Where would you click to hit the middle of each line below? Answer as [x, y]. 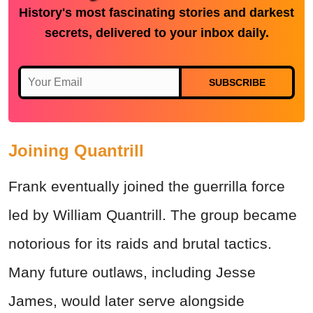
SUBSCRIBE [237, 82]
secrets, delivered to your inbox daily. [156, 32]
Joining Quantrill [76, 150]
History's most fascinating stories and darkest [156, 12]
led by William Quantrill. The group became [153, 214]
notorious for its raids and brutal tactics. [140, 243]
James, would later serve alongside [126, 300]
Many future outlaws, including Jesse [132, 272]
